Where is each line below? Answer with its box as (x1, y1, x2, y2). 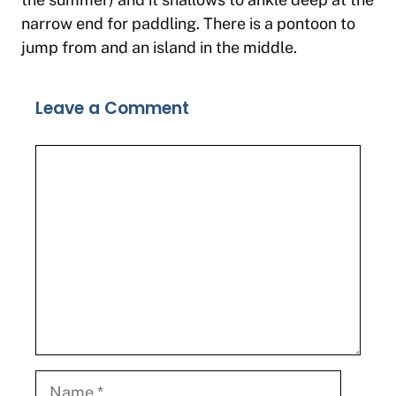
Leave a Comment (35, 96, 189, 120)
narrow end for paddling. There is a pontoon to (21, 14, 355, 33)
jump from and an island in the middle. (21, 38, 297, 57)
